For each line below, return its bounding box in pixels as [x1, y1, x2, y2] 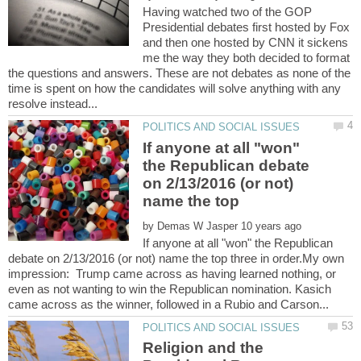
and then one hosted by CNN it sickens [143, 35, 349, 50]
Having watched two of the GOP [143, 5, 313, 19]
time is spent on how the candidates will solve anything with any [8, 81, 341, 96]
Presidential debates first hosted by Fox [143, 20, 351, 35]
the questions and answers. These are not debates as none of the [8, 66, 351, 81]
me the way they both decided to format [143, 51, 351, 65]
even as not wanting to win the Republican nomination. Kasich [8, 281, 331, 296]
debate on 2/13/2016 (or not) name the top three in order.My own [8, 251, 344, 265]
